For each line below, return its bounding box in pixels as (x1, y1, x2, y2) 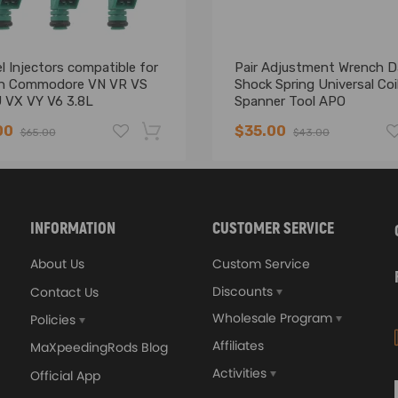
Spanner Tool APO (235, 93, 346, 109)
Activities (212, 364, 270, 382)
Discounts (212, 283, 276, 300)
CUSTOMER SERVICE (212, 219, 334, 239)
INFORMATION (30, 219, 115, 239)
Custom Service (212, 255, 310, 273)
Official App (30, 367, 100, 385)
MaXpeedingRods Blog (30, 338, 168, 356)
